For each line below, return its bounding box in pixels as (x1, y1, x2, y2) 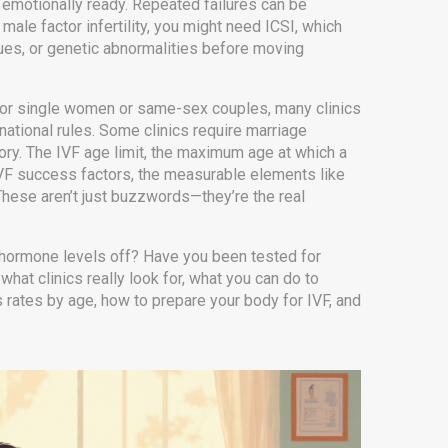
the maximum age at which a (151, 143, 347, 162)
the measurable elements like (138, 165, 345, 184)
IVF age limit (56, 143, 144, 162)
